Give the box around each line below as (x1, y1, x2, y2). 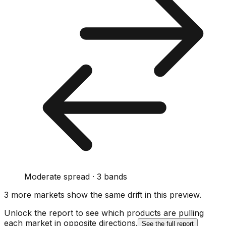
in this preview (145, 189, 199, 200)
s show (61, 189, 88, 200)
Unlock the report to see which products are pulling (4, 207, 204, 218)
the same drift (88, 189, 145, 200)
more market (9, 189, 61, 200)
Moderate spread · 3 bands (24, 171, 127, 182)
